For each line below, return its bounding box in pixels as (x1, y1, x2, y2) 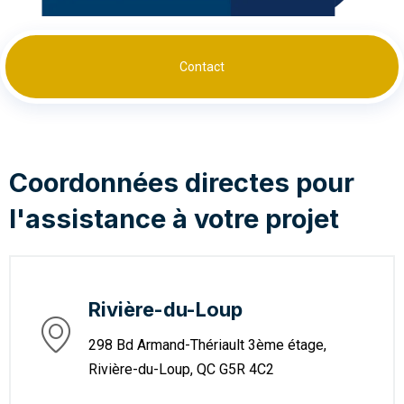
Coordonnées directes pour (9, 167, 354, 199)
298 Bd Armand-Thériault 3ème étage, (88, 336, 326, 354)
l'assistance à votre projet (9, 203, 339, 235)
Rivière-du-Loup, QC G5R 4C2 (88, 361, 274, 379)
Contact (179, 60, 225, 75)
